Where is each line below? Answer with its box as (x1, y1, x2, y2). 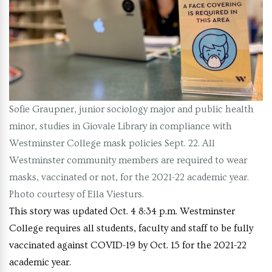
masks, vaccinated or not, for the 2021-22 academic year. (9, 172, 249, 183)
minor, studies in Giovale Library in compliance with (9, 121, 232, 132)
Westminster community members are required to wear (9, 155, 247, 166)
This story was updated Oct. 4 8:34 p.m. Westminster (9, 206, 235, 217)
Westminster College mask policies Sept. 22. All (9, 138, 215, 149)
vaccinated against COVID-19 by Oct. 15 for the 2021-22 (9, 240, 246, 251)
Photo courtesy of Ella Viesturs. (9, 189, 144, 200)
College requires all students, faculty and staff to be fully (9, 223, 253, 234)
